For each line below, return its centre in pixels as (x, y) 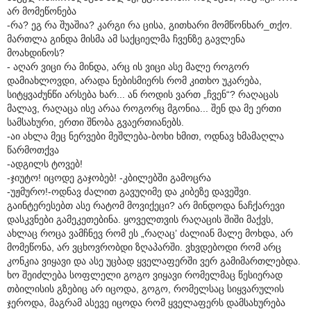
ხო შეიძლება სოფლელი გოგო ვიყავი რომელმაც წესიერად (145, 275)
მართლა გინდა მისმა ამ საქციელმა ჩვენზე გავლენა (126, 39)
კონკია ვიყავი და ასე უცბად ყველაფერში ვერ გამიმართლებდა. (154, 261)
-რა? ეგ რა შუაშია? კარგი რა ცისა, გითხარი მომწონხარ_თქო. (150, 25)
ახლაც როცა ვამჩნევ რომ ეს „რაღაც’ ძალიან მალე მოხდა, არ (150, 233)
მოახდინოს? (36, 52)
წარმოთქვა (33, 150)
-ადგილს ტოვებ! (45, 163)
